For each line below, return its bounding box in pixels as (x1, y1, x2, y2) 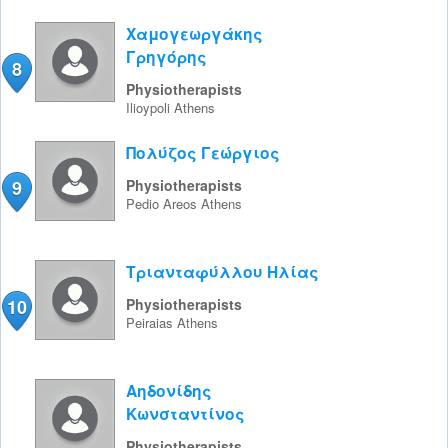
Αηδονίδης (126, 379, 212, 402)
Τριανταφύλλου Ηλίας (126, 260, 319, 283)
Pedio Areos (126, 194, 201, 213)
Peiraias (126, 313, 177, 332)
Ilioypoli (126, 98, 174, 117)
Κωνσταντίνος (126, 402, 245, 425)
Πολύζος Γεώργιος (126, 141, 280, 164)
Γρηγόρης (126, 45, 207, 68)
